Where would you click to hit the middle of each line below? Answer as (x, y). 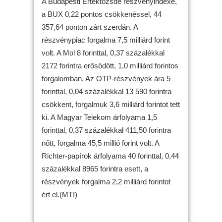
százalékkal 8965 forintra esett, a (95, 168)
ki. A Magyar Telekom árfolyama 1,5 (99, 117)
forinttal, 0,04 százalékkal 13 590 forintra (107, 91)
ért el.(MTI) (59, 194)
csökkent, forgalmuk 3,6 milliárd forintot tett (111, 104)
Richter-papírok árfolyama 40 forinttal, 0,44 (110, 156)
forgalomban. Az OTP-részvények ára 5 (106, 78)
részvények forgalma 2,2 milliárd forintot (106, 181)
